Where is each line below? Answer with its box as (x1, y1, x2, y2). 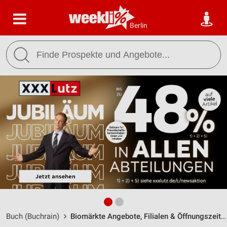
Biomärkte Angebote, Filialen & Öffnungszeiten (70, 212, 221, 221)
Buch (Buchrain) (6, 212, 59, 221)
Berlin (130, 21, 147, 29)
